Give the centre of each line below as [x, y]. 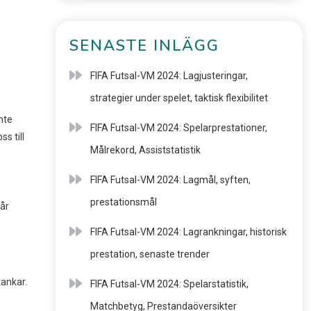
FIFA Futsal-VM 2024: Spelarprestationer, [178, 128]
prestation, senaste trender [150, 254]
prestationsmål [123, 202]
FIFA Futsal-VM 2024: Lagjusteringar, [169, 76]
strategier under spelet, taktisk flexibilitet [179, 98]
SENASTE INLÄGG [144, 46]
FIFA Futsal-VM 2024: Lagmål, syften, [170, 180]
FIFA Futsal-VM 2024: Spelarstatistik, [169, 284]
